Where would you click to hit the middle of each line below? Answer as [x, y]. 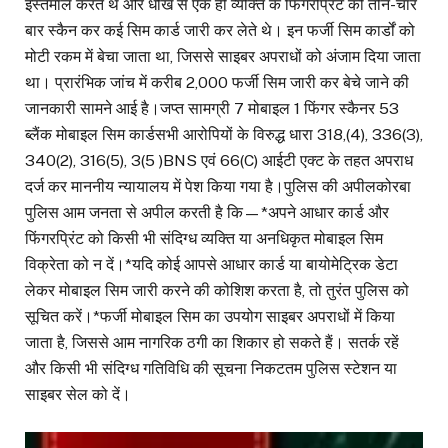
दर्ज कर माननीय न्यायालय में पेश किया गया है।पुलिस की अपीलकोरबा [218, 187]
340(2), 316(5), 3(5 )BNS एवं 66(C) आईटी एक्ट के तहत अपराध [219, 161]
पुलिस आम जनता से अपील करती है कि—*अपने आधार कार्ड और [207, 213]
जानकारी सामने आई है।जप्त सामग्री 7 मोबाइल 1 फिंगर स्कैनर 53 [212, 109]
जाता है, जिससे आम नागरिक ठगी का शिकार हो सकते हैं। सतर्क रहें [212, 343]
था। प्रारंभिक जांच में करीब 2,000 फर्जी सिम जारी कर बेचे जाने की [217, 83]
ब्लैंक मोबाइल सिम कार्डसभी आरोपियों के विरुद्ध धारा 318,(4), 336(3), [224, 135]
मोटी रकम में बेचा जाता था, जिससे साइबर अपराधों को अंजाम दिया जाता [223, 57]
